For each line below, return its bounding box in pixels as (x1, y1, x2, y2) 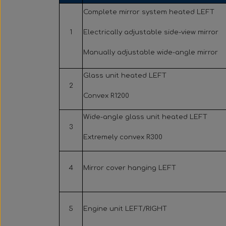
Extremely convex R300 (83, 133, 162, 141)
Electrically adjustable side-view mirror (83, 28, 218, 36)
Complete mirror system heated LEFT (83, 8, 214, 16)
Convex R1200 (83, 92, 129, 100)
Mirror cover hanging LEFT (83, 164, 176, 172)
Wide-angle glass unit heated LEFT (83, 113, 207, 121)
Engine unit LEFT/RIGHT (83, 205, 167, 213)
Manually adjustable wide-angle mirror (83, 48, 218, 56)
